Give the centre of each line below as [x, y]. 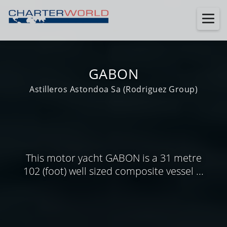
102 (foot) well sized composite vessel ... [113, 171]
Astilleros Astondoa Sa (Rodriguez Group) [113, 89]
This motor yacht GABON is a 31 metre [113, 158]
